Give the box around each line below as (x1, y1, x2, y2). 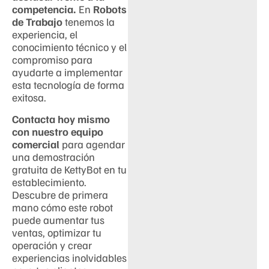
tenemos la (62, 15, 115, 29)
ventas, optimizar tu (12, 225, 101, 239)
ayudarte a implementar (12, 65, 122, 79)
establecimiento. (12, 175, 86, 189)
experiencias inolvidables (12, 250, 127, 264)
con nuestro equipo (12, 124, 103, 138)
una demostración (12, 150, 95, 163)
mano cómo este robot (12, 200, 113, 214)
